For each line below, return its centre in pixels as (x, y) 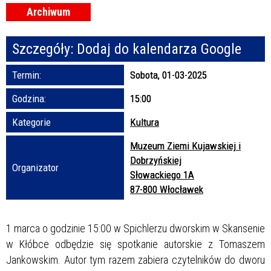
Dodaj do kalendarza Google (159, 49)
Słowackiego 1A (162, 175)
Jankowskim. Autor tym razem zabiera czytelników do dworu (135, 260)
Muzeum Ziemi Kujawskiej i (185, 145)
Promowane (127, 29)
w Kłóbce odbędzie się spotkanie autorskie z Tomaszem (135, 244)
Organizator (35, 167)
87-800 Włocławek (167, 189)
